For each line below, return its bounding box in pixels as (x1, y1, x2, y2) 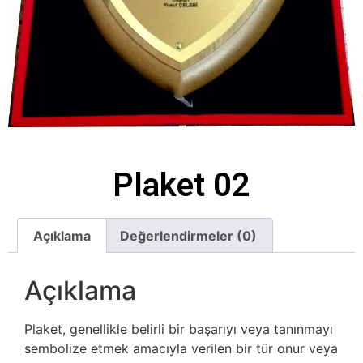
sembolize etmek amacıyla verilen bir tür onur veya (24, 340, 338, 357)
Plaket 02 (113, 165, 250, 204)
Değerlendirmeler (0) (119, 227, 257, 244)
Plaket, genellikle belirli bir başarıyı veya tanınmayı (24, 321, 333, 338)
